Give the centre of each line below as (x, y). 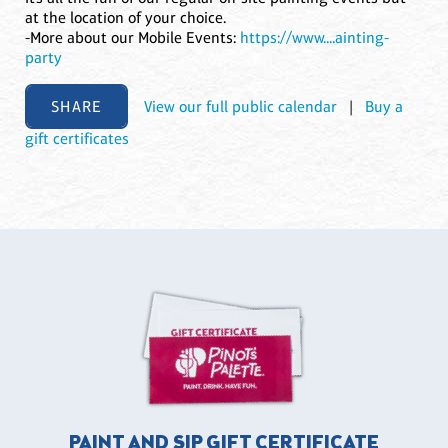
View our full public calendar (243, 107)
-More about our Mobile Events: (132, 37)
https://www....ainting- (314, 37)
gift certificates (77, 139)
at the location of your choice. (125, 17)
